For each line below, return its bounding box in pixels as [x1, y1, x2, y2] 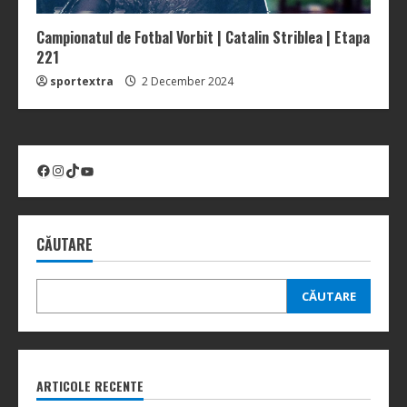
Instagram [50, 158, 115, 181]
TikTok [65, 158, 104, 181]
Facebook [35, 158, 93, 181]
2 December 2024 [139, 74, 233, 90]
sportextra [50, 74, 114, 90]
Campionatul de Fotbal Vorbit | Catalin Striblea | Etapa [36, 26, 370, 49]
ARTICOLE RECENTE [36, 376, 144, 396]
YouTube [79, 159, 128, 182]
